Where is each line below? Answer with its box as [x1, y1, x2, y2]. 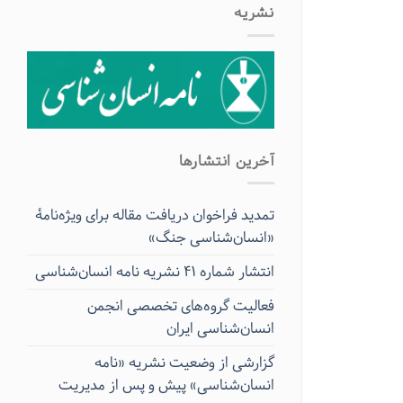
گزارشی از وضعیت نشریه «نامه [94, 351, 274, 376]
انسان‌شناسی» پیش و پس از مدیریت [58, 373, 274, 399]
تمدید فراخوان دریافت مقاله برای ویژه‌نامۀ [35, 203, 274, 228]
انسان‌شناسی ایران [166, 317, 274, 342]
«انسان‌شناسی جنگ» [148, 226, 274, 251]
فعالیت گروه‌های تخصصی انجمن [87, 294, 274, 319]
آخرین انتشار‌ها [178, 148, 274, 174]
